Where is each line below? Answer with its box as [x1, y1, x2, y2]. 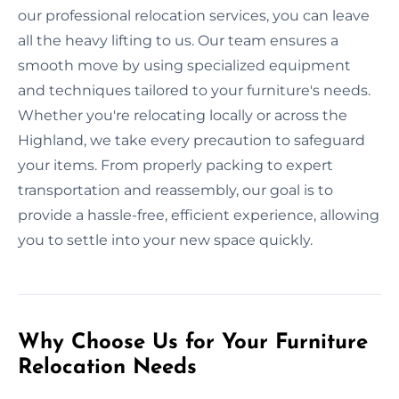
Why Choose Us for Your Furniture [18, 331, 368, 354]
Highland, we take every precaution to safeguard [18, 131, 365, 149]
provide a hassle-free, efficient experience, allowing [18, 206, 379, 224]
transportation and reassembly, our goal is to [18, 181, 333, 199]
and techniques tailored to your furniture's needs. [18, 81, 370, 99]
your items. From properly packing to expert [18, 156, 333, 174]
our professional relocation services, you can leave [18, 6, 370, 24]
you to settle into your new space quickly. [18, 231, 313, 248]
